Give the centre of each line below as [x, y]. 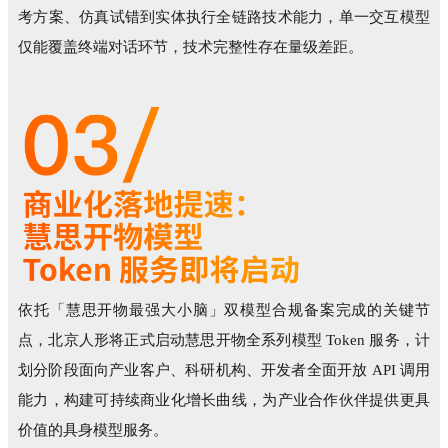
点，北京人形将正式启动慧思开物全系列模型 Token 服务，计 [224, 340]
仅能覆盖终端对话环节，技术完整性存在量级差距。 [190, 46]
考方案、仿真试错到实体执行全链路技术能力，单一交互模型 [224, 16]
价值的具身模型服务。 [93, 430]
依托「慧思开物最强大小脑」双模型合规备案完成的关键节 [224, 310]
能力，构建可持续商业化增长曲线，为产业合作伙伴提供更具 [224, 400]
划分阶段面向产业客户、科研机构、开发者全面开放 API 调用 [224, 370]
